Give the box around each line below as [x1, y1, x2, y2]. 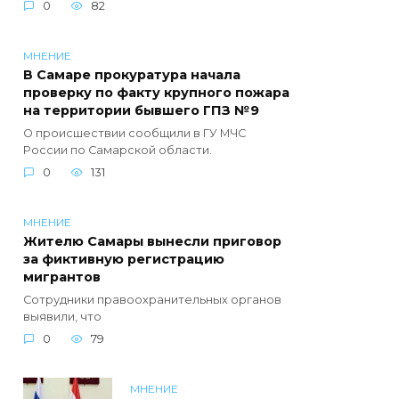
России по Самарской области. [23, 143, 212, 158]
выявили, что [23, 310, 102, 324]
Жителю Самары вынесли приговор [23, 233, 281, 250]
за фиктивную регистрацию [23, 251, 224, 268]
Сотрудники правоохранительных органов [23, 293, 281, 307]
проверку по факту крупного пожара [23, 85, 289, 102]
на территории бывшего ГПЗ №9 [23, 102, 259, 119]
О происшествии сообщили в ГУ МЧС [23, 126, 246, 141]
